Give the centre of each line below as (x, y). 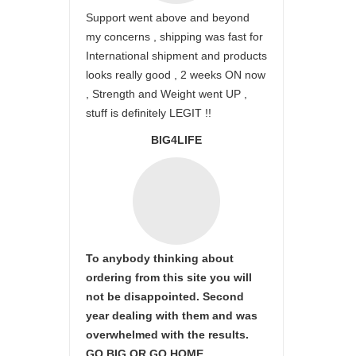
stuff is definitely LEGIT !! (149, 113)
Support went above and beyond (168, 17)
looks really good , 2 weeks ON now (176, 75)
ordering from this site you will (169, 277)
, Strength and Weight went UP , (166, 94)
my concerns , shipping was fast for (174, 37)
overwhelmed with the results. (167, 335)
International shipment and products (176, 56)
